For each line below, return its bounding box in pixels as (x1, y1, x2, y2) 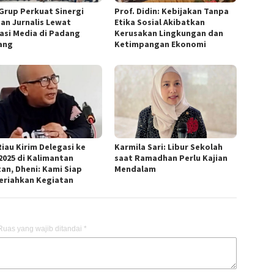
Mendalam (114, 163, 157, 174)
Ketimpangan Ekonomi (114, 38, 207, 50)
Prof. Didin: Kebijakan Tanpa (114, 5, 229, 17)
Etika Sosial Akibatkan (114, 16, 206, 28)
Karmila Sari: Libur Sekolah (114, 141, 223, 152)
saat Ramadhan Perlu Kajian (114, 152, 228, 163)
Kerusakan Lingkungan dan (114, 27, 224, 39)
